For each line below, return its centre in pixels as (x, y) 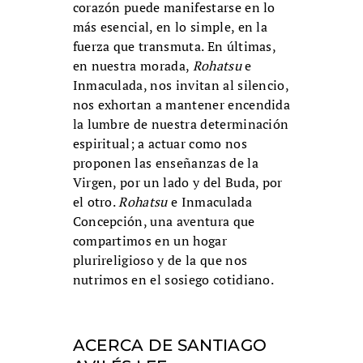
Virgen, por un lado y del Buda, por (177, 183)
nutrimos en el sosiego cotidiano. (173, 280)
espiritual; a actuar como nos (160, 144)
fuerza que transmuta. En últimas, (174, 47)
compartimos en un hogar (149, 241)
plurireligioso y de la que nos (160, 261)
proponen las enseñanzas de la (165, 163)
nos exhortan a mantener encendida (181, 105)
